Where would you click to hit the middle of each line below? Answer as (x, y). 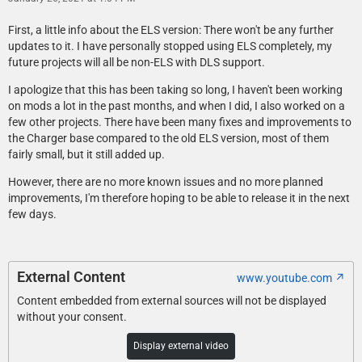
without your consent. (72, 317)
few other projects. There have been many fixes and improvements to (180, 122)
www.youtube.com (284, 278)
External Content (71, 277)
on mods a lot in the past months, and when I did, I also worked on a (177, 106)
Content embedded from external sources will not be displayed (172, 301)
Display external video (181, 346)
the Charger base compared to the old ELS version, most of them (168, 139)
